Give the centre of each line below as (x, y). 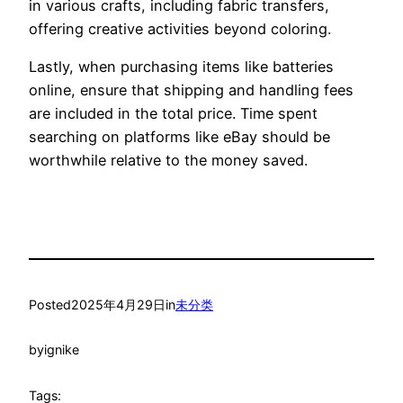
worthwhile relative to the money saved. (168, 161)
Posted (50, 304)
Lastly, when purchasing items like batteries (181, 67)
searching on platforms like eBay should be (179, 137)
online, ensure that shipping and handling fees (191, 90)
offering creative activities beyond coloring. (180, 28)
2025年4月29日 (118, 304)
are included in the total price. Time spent (173, 114)
